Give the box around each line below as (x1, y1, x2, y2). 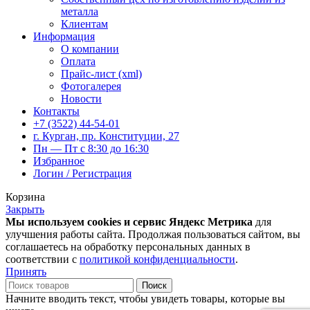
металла (61, 5, 98, 17)
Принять (6, 265, 46, 277)
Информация (33, 30, 95, 42)
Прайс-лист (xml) (61, 67, 142, 80)
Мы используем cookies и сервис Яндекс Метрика (6, 215, 253, 228)
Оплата (61, 55, 95, 67)
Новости (61, 92, 102, 104)
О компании (61, 42, 119, 55)
